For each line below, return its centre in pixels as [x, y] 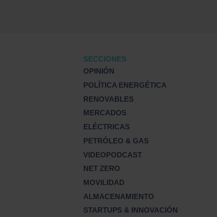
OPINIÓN [99, 71]
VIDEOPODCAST [113, 155]
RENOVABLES [109, 99]
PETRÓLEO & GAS [116, 140]
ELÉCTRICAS [107, 127]
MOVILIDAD [104, 183]
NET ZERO [102, 169]
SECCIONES [105, 59]
